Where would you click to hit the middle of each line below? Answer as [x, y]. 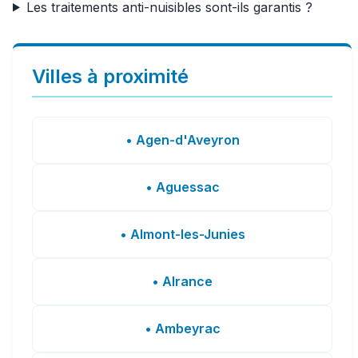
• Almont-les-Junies [182, 234]
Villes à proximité [110, 76]
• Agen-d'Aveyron [182, 139]
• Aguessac [182, 187]
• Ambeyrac [182, 328]
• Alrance [182, 281]
